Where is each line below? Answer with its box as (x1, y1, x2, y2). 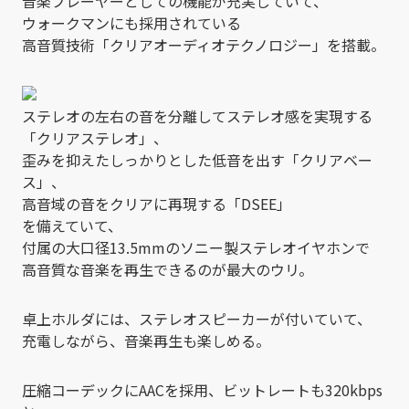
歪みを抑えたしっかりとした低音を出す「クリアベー (22, 148, 372, 171)
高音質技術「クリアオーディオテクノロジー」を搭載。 (22, 33, 385, 56)
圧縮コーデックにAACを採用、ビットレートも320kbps (22, 378, 383, 401)
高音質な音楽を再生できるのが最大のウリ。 (22, 257, 313, 280)
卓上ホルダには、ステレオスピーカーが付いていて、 (22, 307, 372, 330)
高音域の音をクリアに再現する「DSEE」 (22, 192, 291, 215)
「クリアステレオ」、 (22, 126, 168, 149)
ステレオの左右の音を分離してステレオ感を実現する (22, 104, 372, 127)
